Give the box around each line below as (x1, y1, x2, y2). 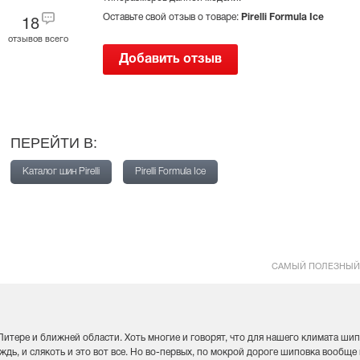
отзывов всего (7, 35, 68, 43)
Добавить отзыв (119, 54, 222, 65)
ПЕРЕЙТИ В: (10, 135, 97, 151)
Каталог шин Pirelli (22, 167, 100, 176)
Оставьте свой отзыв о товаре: (103, 13, 241, 22)
